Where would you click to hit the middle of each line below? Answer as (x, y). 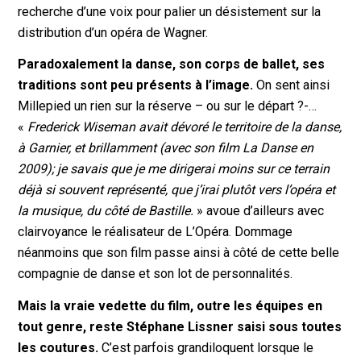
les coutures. (58, 347)
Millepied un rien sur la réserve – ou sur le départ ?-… (168, 106)
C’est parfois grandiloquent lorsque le (206, 347)
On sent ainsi (292, 85)
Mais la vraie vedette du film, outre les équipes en (170, 305)
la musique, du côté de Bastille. (106, 211)
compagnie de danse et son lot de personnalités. (156, 274)
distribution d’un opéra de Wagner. (113, 32)
